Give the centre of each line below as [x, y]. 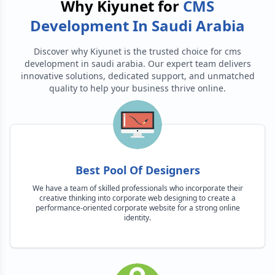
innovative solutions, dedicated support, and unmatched [137, 76]
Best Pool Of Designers [137, 170]
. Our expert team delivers [197, 64]
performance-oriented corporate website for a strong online [137, 208]
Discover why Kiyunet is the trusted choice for [128, 51]
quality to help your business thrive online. [137, 88]
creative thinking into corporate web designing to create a [137, 198]
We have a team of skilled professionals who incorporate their [137, 188]
